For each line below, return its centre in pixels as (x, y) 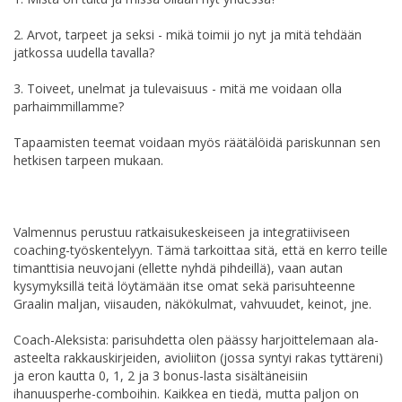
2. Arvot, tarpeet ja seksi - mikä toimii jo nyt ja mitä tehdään (188, 34)
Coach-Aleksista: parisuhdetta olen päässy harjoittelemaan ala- (196, 339)
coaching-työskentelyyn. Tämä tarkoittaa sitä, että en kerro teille (201, 249)
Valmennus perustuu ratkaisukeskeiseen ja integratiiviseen (182, 232)
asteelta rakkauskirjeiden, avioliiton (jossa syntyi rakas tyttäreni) (198, 357)
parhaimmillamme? (69, 106)
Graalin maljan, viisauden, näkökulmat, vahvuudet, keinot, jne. (192, 303)
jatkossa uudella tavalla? (84, 52)
